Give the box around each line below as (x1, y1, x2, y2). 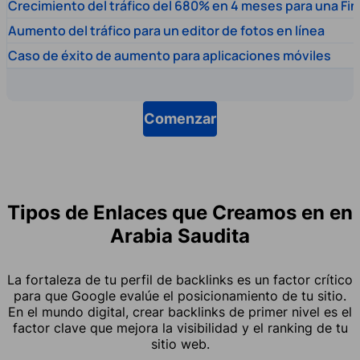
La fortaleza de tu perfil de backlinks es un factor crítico (7, 271, 353, 288)
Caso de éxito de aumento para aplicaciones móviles (8, 46, 331, 64)
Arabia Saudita (110, 223, 250, 247)
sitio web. (150, 335, 210, 352)
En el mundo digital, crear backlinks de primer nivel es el (8, 303, 352, 320)
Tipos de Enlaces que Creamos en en (7, 200, 353, 224)
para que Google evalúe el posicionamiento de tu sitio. (14, 287, 346, 304)
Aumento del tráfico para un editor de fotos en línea (8, 21, 325, 39)
